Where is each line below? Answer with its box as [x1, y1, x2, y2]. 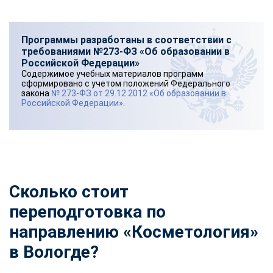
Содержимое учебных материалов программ [21, 68, 204, 79]
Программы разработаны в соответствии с [21, 34, 232, 46]
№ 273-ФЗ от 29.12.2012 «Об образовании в [51, 88, 226, 98]
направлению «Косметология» [9, 221, 258, 242]
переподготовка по [9, 201, 166, 222]
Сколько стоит [9, 181, 129, 202]
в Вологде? [9, 241, 99, 262]
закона [21, 88, 51, 98]
